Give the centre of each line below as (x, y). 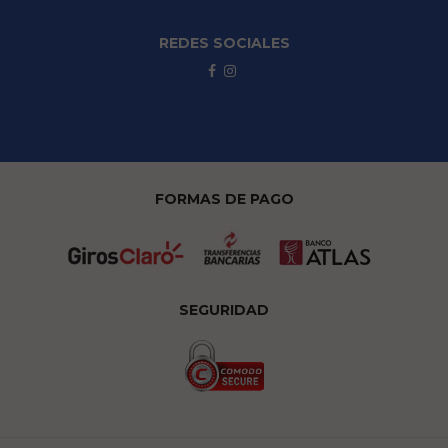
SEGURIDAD (224, 310)
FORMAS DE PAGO (224, 199)
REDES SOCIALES (224, 43)
